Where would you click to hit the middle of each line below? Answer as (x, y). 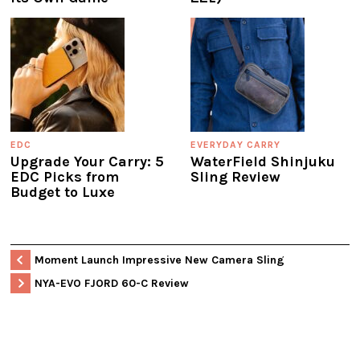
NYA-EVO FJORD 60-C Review (112, 283)
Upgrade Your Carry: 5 (87, 161)
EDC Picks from (65, 176)
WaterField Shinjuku (263, 161)
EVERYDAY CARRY (235, 144)
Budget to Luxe (63, 192)
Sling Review (235, 176)
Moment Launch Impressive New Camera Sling (160, 260)
